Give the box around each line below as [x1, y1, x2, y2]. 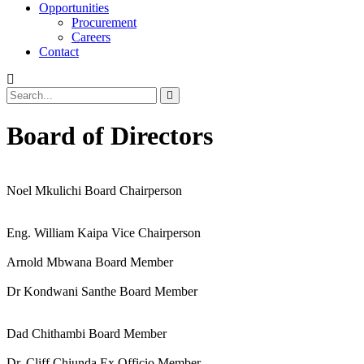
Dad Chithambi [6, 326, 89, 340]
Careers [71, 30, 110, 44]
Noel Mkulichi [6, 183, 84, 197]
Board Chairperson [84, 183, 182, 197]
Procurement [71, 15, 136, 29]
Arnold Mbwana [6, 254, 95, 269]
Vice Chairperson [111, 225, 201, 240]
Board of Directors [6, 121, 213, 151]
